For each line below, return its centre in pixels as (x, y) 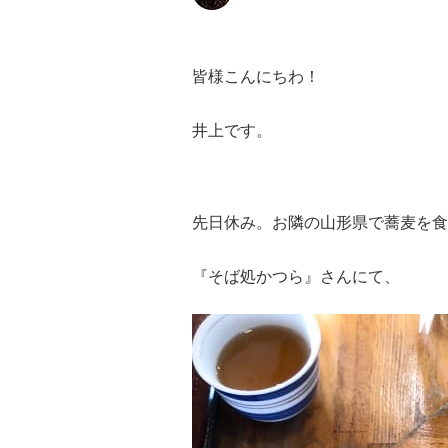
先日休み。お (240, 222)
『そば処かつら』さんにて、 (296, 276)
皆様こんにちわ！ (256, 76)
